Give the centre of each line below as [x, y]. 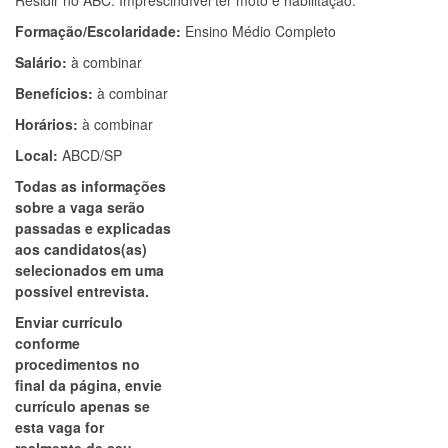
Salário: [43, 62]
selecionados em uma [89, 270]
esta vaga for [59, 427]
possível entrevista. [82, 291]
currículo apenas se [82, 406]
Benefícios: [56, 93]
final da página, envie [88, 385]
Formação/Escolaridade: [100, 31]
